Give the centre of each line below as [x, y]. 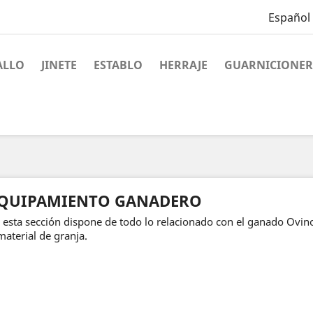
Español [289, 18]
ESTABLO [118, 65]
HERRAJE [183, 65]
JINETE [59, 65]
